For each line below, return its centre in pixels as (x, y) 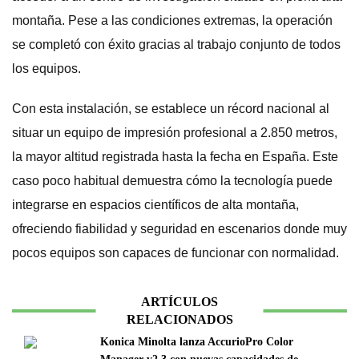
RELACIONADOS (179, 320)
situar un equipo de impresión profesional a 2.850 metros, (175, 133)
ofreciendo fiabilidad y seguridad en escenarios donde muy (179, 229)
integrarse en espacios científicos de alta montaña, (155, 205)
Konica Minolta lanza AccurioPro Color (197, 342)
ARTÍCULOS (179, 302)
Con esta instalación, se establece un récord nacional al (171, 109)
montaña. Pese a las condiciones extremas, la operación (172, 21)
